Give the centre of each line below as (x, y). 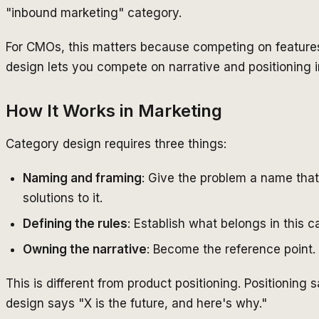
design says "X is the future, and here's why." (136, 303)
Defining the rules (75, 223)
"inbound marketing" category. (94, 12)
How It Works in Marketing (114, 110)
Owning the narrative (85, 249)
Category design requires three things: (116, 143)
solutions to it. (63, 198)
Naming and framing (82, 178)
